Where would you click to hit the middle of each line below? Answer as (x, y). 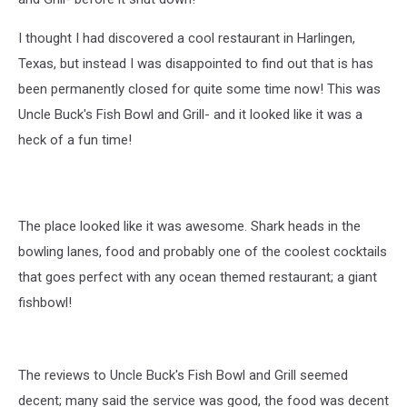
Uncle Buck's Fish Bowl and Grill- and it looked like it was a (190, 114)
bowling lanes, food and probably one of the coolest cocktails (203, 252)
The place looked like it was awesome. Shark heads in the (189, 226)
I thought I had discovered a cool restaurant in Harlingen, (187, 38)
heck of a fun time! (75, 140)
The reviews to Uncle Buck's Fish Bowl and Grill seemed (183, 375)
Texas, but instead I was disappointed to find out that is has (196, 64)
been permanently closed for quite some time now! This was (199, 89)
